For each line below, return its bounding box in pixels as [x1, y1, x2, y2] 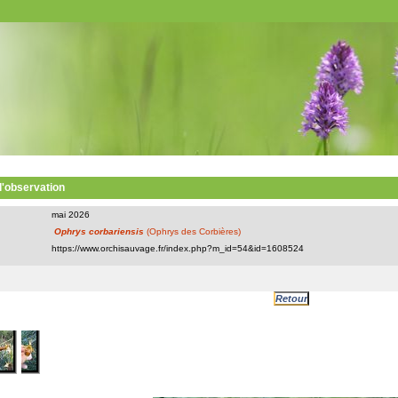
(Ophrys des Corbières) [144, 227, 241, 236]
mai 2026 [52, 210, 90, 219]
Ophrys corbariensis [54, 227, 144, 236]
